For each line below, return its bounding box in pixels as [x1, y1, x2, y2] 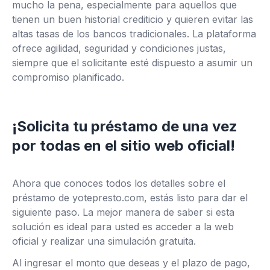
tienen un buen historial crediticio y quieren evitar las [12, 13, 253, 25]
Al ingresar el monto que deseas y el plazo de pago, [12, 257, 250, 269]
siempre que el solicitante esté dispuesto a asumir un [12, 57, 253, 69]
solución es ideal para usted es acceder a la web [12, 221, 234, 233]
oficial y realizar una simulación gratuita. [12, 235, 196, 247]
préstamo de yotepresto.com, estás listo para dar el [12, 192, 248, 204]
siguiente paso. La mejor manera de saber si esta [12, 206, 234, 218]
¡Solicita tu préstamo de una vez [12, 118, 237, 135]
